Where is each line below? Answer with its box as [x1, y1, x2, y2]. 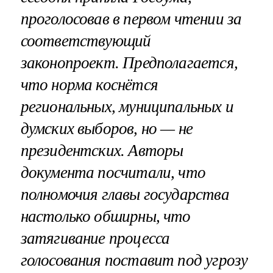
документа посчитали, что [20, 163, 206, 182]
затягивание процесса [20, 229, 170, 247]
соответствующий [20, 31, 151, 50]
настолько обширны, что [20, 207, 191, 225]
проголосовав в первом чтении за [20, 9, 242, 28]
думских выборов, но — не [20, 119, 193, 138]
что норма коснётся [20, 75, 158, 94]
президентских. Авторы [20, 141, 183, 160]
